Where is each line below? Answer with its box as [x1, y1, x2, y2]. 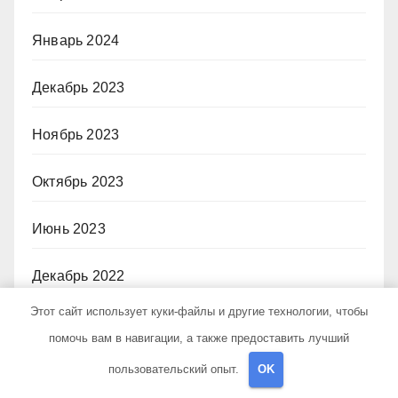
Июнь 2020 [32, 362, 106, 378]
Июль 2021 [32, 315, 106, 331]
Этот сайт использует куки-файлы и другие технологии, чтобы [30, 304, 368, 318]
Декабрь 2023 [32, 80, 125, 96]
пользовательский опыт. [108, 362, 243, 376]
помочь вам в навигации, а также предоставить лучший [49, 330, 349, 345]
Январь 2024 [32, 33, 120, 49]
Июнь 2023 [32, 221, 106, 237]
